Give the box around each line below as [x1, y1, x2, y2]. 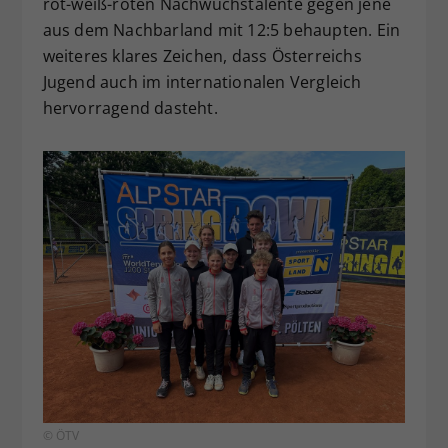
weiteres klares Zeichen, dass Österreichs [42, 45, 362, 68]
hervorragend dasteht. [42, 97, 218, 120]
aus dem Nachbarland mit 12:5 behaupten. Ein [42, 19, 401, 42]
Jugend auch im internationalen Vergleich [42, 71, 362, 94]
